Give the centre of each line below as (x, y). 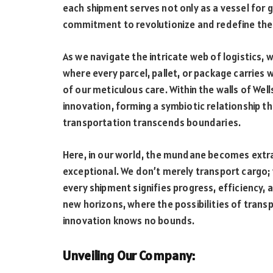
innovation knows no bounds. (129, 220)
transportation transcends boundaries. (152, 122)
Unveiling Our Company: (129, 256)
